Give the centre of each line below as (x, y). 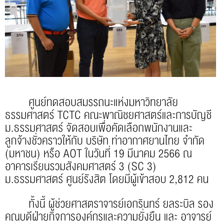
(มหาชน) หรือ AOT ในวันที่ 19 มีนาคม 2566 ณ (98, 154)
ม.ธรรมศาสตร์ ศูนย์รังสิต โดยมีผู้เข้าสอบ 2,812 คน (107, 180)
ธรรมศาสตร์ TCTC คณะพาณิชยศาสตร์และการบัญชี (108, 115)
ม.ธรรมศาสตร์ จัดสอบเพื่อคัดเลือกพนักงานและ (99, 128)
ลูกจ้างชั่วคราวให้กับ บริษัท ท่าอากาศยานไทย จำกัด (105, 141)
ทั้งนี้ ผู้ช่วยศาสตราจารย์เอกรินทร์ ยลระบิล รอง (109, 204)
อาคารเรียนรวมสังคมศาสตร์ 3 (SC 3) (81, 167)
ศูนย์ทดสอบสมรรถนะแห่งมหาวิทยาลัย (92, 103)
